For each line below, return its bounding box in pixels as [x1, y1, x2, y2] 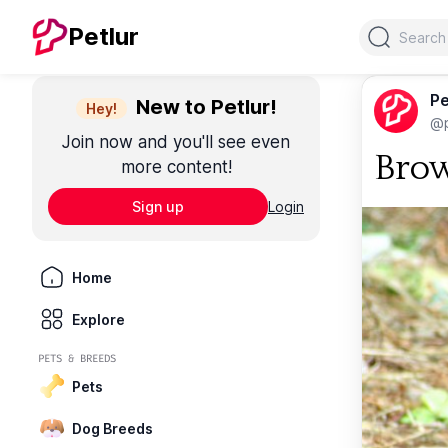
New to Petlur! [130, 95, 277, 119]
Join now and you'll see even [62, 132, 290, 152]
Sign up [132, 198, 184, 215]
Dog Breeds [72, 419, 153, 437]
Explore [72, 310, 125, 328]
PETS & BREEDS [38, 352, 116, 365]
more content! [120, 157, 232, 177]
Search [358, 19, 409, 40]
